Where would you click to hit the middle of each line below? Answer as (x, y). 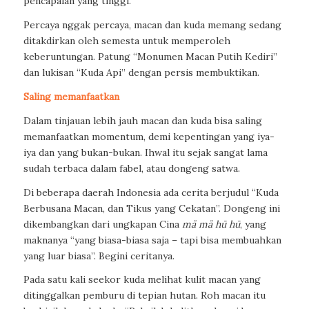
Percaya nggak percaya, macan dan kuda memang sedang (152, 24)
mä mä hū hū (211, 224)
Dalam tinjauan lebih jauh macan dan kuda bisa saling (142, 120)
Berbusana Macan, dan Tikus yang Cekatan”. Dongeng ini (151, 208)
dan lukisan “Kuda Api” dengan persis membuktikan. (141, 72)
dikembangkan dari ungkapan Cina (102, 224)
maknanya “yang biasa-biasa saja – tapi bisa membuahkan (152, 240)
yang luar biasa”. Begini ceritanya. (99, 256)
